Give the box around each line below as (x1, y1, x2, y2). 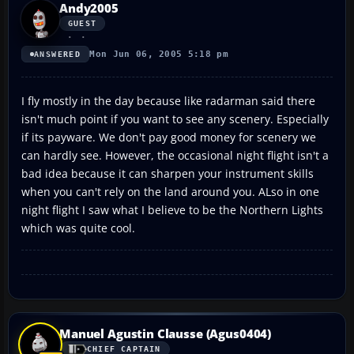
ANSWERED (34, 49, 81, 58)
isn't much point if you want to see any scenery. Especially (21, 111, 329, 126)
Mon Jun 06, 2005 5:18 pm (89, 48, 229, 59)
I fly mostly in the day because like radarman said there (21, 92, 315, 108)
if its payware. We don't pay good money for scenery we (21, 129, 316, 145)
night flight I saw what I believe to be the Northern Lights (21, 201, 323, 217)
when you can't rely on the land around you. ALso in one (21, 183, 319, 199)
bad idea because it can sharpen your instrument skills (21, 165, 314, 181)
